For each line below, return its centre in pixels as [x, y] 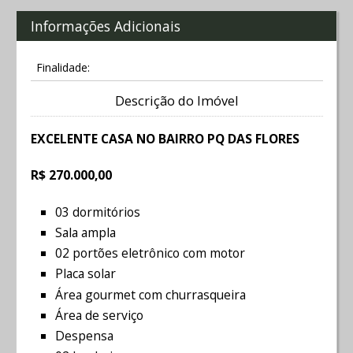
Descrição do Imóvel [176, 101]
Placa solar [85, 274]
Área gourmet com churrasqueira [150, 294]
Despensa [84, 335]
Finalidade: [63, 68]
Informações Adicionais [105, 26]
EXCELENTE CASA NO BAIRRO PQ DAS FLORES [165, 138]
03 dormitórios [98, 212]
